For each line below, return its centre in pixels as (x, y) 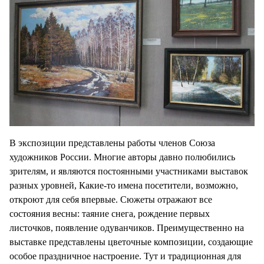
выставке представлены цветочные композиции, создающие (131, 242)
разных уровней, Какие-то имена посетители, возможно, (124, 186)
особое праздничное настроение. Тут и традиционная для (125, 256)
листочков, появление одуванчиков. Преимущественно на (127, 228)
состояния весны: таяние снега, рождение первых (110, 214)
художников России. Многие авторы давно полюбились (122, 157)
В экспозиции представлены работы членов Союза (112, 143)
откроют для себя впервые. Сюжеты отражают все (111, 200)
